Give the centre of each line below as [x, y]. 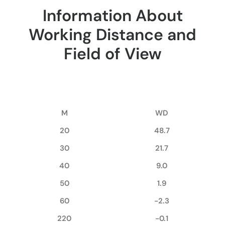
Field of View [113, 54]
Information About [113, 16]
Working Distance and [113, 35]
